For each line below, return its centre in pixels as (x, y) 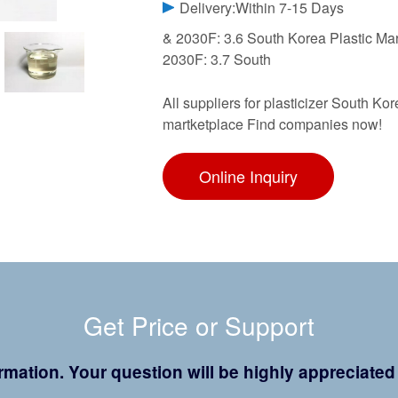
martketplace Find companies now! (272, 124)
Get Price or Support (199, 326)
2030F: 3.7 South (217, 60)
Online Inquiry (248, 176)
